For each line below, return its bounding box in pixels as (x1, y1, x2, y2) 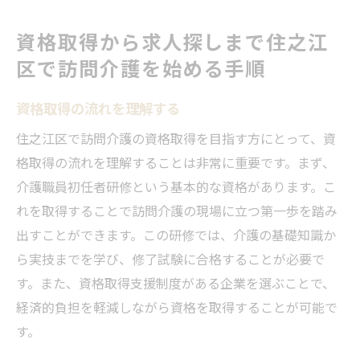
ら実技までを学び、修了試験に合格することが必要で (16, 248, 325, 268)
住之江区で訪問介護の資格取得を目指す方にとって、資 (16, 128, 336, 148)
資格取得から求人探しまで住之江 (16, 26, 329, 55)
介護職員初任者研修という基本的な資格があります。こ (16, 176, 336, 196)
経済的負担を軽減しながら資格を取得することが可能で (16, 297, 337, 317)
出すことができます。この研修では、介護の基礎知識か (16, 224, 336, 244)
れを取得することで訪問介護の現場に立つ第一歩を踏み (16, 200, 337, 220)
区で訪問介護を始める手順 (16, 52, 267, 82)
